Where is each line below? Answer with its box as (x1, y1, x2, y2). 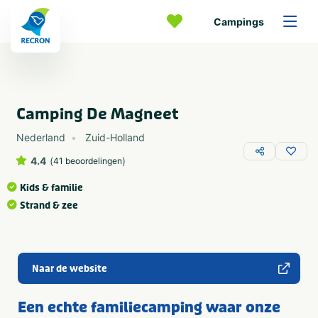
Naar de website (32, 263, 107, 275)
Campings (214, 15, 264, 28)
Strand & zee (20, 199, 78, 212)
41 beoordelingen (53, 155, 122, 166)
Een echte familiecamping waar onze (18, 298, 280, 317)
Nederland (16, 131, 65, 143)
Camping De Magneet (16, 104, 179, 124)
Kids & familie (20, 182, 83, 194)
